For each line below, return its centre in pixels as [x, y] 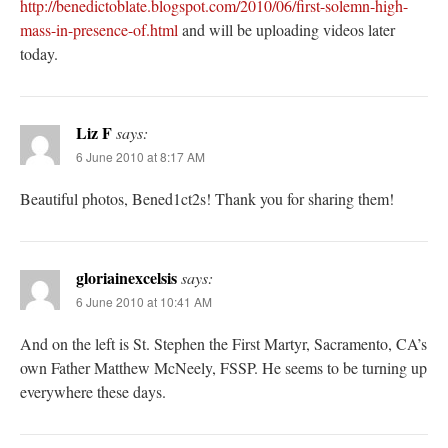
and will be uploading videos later [286, 30]
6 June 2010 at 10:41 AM [144, 302]
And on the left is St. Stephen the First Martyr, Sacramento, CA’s [223, 344]
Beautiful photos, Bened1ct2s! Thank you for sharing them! [207, 199]
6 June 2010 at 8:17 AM [140, 157]
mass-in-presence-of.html [99, 30]
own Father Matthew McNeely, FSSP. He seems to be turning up [223, 368]
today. [39, 54]
